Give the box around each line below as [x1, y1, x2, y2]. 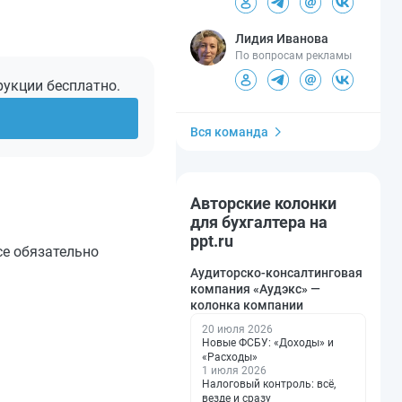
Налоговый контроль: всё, [202, 378, 336, 391]
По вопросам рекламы [235, 49, 352, 63]
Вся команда [190, 125, 268, 140]
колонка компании [190, 298, 303, 313]
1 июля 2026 [202, 364, 267, 378]
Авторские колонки [190, 194, 336, 214]
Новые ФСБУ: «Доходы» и [202, 336, 334, 350]
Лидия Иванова [235, 31, 328, 47]
